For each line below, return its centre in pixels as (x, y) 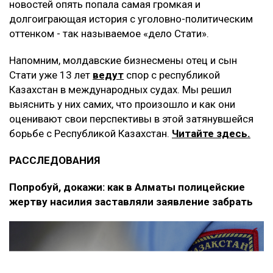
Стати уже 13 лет (51, 75)
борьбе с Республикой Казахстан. (90, 134)
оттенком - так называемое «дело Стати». (109, 34)
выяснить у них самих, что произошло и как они (122, 105)
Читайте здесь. (211, 134)
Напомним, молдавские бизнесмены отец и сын (123, 61)
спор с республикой (172, 75)
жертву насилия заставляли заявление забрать (131, 202)
